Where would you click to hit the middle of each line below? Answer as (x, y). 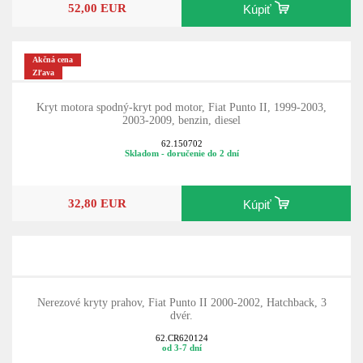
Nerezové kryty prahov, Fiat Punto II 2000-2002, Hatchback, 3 (181, 302)
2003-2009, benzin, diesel (181, 120)
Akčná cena (53, 60)
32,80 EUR (97, 203)
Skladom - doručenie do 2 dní (181, 153)
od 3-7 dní (181, 348)
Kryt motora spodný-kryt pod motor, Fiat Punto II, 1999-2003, (181, 107)
